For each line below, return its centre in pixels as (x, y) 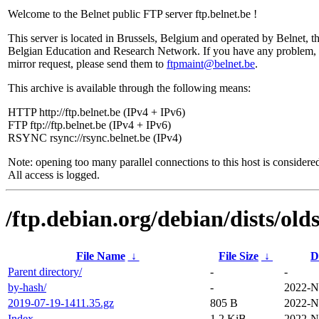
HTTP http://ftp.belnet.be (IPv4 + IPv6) (96, 112)
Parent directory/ (45, 271)
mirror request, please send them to (87, 64)
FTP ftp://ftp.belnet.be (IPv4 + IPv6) (89, 125)
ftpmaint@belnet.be (211, 64)
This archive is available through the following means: (129, 88)
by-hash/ (27, 287)
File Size (239, 256)
